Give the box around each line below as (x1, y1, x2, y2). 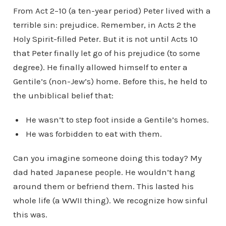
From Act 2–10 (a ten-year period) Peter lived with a (13, 5, 211, 16)
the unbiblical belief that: (13, 90, 114, 100)
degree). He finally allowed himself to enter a (13, 62, 188, 72)
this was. (13, 209, 47, 219)
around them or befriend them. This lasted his (13, 181, 194, 191)
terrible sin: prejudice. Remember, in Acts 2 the (13, 19, 196, 30)
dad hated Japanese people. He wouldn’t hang (13, 166, 195, 177)
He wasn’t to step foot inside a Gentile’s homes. (25, 114, 209, 125)
